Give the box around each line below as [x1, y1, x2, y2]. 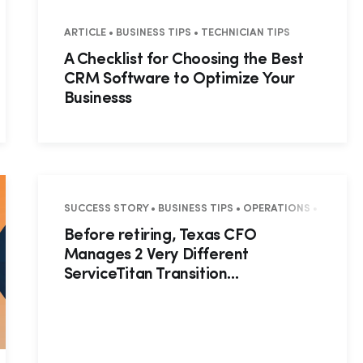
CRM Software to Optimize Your [63, 71, 296, 88]
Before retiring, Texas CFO [63, 228, 257, 245]
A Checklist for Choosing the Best [63, 52, 304, 69]
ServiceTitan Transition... [63, 267, 239, 284]
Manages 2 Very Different [63, 247, 250, 264]
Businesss [63, 91, 133, 108]
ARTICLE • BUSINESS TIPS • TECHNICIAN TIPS [63, 28, 290, 39]
